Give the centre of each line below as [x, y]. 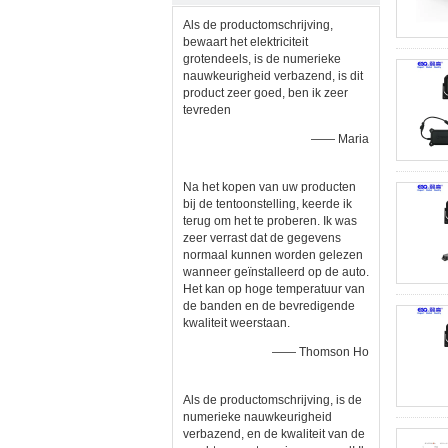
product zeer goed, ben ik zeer [265, 93]
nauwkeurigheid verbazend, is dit [273, 76]
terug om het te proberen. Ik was [270, 221]
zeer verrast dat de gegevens [262, 238]
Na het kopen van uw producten [269, 187]
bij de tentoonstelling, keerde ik [267, 204]
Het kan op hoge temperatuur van [274, 289]
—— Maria [340, 139]
